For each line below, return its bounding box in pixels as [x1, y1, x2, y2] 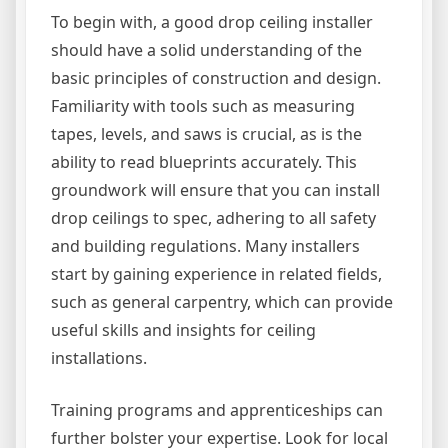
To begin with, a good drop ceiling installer [51, 10, 373, 33]
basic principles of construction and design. [51, 66, 381, 89]
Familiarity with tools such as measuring [51, 94, 355, 117]
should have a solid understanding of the [51, 38, 362, 61]
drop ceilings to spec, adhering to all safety [51, 206, 376, 229]
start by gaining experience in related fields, [51, 262, 382, 285]
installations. [51, 346, 147, 369]
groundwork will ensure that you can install [51, 178, 380, 201]
